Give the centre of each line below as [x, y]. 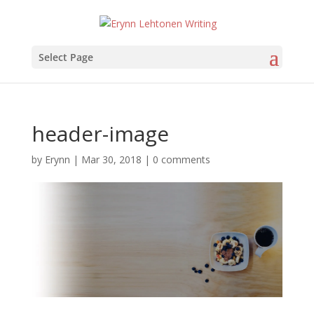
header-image [100, 133]
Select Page [66, 57]
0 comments [181, 159]
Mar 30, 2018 [111, 159]
